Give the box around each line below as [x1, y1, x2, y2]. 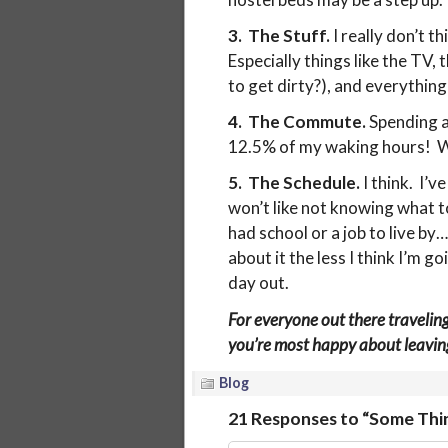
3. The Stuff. [227, 25, 333, 47]
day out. [227, 272, 289, 294]
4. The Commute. [227, 111, 369, 133]
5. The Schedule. [227, 172, 363, 194]
